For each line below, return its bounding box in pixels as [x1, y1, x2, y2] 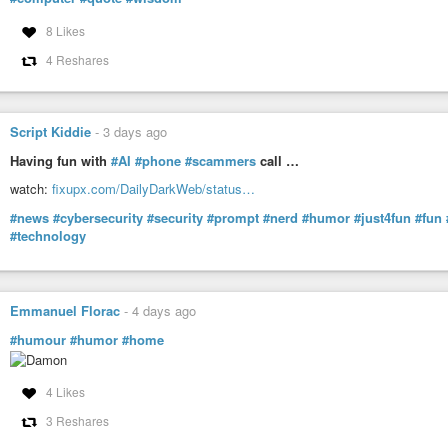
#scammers [185, 150, 256, 170]
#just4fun [354, 207, 411, 227]
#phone [135, 150, 181, 170]
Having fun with [10, 150, 111, 170]
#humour [10, 330, 66, 350]
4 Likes [45, 383, 85, 401]
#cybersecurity [53, 207, 143, 227]
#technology [10, 225, 86, 245]
